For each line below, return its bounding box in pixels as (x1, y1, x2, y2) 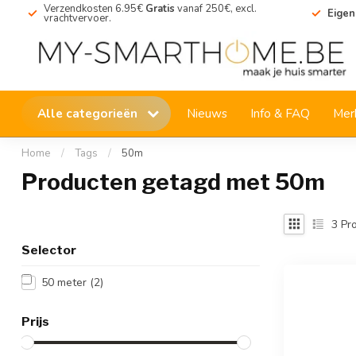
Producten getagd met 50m (21, 168, 325, 195)
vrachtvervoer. (44, 11, 111, 25)
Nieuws (187, 105, 227, 122)
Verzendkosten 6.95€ (44, 2, 143, 16)
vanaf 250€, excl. (175, 2, 257, 16)
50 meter (41, 275, 90, 290)
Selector (21, 242, 76, 257)
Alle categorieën (37, 105, 141, 122)
